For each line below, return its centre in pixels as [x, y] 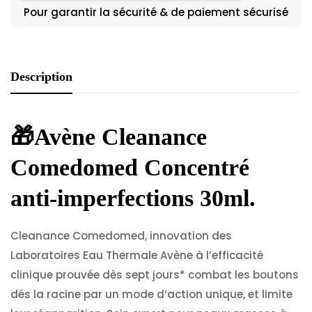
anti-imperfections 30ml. [133, 198]
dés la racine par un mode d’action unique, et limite [151, 294]
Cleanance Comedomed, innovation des [121, 236]
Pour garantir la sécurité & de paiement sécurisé [156, 12]
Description [41, 77]
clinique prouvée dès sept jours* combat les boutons [155, 275]
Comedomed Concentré [130, 167]
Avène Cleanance [120, 137]
